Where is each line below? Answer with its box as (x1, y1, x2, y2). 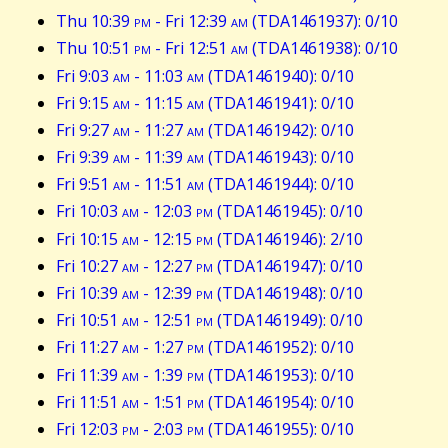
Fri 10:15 (56, 227, 122, 250)
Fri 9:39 (56, 146, 113, 169)
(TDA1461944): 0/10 (204, 173, 354, 196)
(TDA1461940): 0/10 (204, 64, 354, 87)
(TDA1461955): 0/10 (204, 417, 354, 440)
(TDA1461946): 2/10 (213, 227, 363, 250)
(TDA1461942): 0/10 (204, 118, 354, 141)
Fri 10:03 (56, 200, 122, 223)
